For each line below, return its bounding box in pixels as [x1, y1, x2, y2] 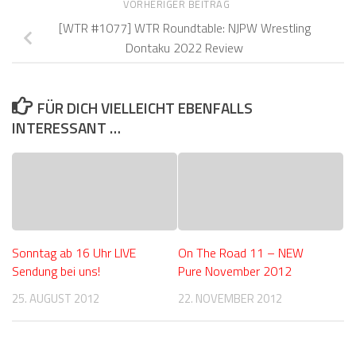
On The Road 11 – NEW [178, 243, 304, 263]
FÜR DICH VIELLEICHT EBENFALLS [37, 96, 253, 120]
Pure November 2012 [178, 261, 292, 281]
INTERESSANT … [12, 116, 121, 140]
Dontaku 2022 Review [126, 38, 243, 58]
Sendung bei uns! [12, 261, 100, 281]
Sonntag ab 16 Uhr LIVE [12, 243, 136, 263]
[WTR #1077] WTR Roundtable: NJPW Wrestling [58, 18, 311, 38]
